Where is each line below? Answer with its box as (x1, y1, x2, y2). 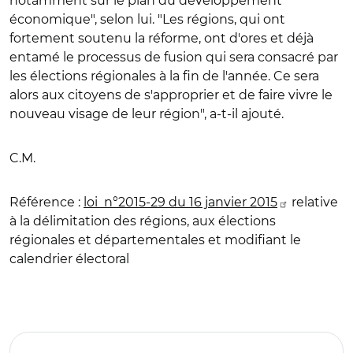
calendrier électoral (9, 251, 129, 266)
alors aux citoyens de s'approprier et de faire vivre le (9, 87, 333, 102)
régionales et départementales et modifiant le (9, 232, 301, 247)
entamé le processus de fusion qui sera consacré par (9, 50, 338, 65)
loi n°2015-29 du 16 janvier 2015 (84, 195, 277, 210)
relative (288, 195, 338, 210)
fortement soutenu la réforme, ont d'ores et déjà (9, 31, 314, 46)
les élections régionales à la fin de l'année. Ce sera (9, 69, 319, 84)
